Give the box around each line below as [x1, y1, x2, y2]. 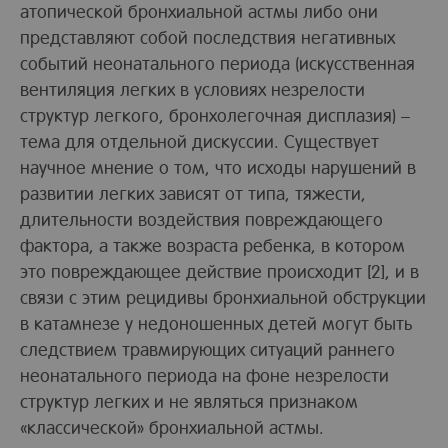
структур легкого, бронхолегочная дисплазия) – [20, 103, 410, 126]
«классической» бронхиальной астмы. [20, 415, 324, 438]
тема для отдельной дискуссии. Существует [20, 129, 379, 152]
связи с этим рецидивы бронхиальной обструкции [20, 285, 426, 308]
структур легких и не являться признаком [20, 389, 358, 412]
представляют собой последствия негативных [20, 25, 395, 48]
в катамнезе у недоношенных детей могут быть [20, 311, 412, 334]
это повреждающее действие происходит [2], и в [20, 259, 419, 282]
